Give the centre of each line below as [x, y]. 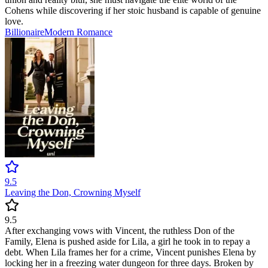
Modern [60, 32]
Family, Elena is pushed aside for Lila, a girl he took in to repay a [127, 242]
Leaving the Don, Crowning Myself [73, 193]
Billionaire [25, 32]
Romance [95, 32]
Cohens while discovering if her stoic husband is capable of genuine [133, 11]
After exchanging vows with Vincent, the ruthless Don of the [120, 231]
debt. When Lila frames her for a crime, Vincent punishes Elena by [130, 252]
